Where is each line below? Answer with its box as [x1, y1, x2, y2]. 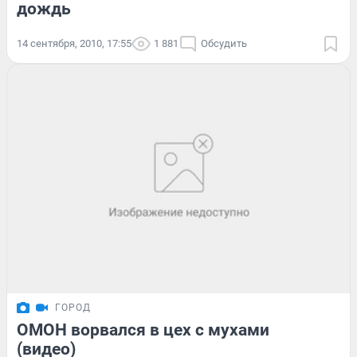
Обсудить [201, 37, 247, 49]
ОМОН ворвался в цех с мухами [17, 320, 269, 339]
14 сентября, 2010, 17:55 [17, 37, 131, 49]
